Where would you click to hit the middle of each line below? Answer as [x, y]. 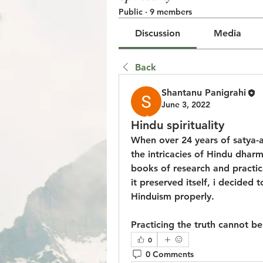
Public [131, 12]
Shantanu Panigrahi [204, 92]
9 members [171, 12]
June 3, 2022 [186, 105]
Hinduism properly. [173, 196]
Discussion [158, 33]
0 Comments [170, 254]
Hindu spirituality [178, 125]
